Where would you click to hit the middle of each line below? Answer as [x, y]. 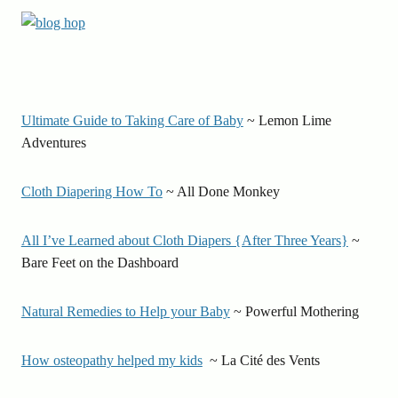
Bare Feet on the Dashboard [99, 263]
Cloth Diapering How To [92, 191]
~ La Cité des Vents [261, 360]
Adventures [53, 143]
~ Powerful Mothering [294, 311]
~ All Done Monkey [221, 191]
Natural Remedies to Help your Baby [125, 311]
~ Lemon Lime [287, 120]
